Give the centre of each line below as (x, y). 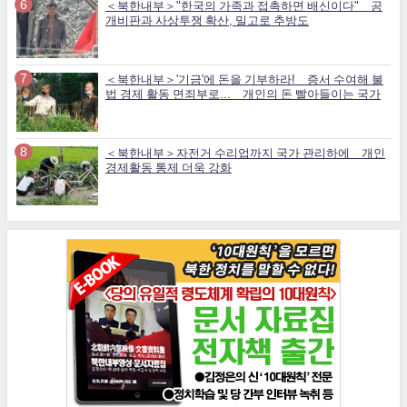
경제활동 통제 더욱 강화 (169, 167)
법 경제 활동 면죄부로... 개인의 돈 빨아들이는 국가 (243, 94)
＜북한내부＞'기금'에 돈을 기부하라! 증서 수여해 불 (244, 79)
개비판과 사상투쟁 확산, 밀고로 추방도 (207, 20)
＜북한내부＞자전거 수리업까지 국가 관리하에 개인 (245, 153)
